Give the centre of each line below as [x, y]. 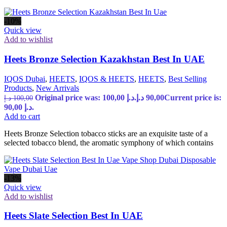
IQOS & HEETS [107, 79]
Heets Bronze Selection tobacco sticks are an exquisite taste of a [106, 133]
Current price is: [193, 97]
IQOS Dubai [25, 79]
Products [18, 88]
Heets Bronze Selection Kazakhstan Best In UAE [104, 59]
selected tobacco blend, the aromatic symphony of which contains [109, 142]
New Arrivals [58, 88]
